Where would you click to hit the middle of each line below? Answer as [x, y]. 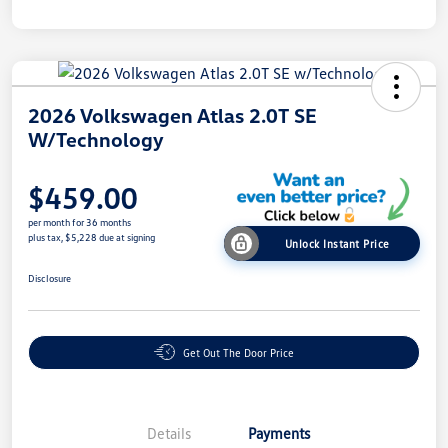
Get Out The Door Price [238, 352]
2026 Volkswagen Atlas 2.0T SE [172, 114]
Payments [279, 432]
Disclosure [49, 277]
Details [169, 432]
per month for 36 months [79, 221]
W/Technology [96, 138]
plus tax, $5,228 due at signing [91, 236]
